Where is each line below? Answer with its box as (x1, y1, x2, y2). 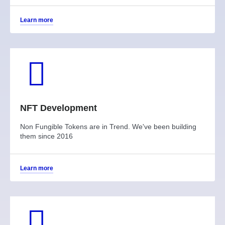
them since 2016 (20, 132, 73, 140)
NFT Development (20, 102, 97, 113)
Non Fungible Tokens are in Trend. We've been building (20, 122, 196, 131)
